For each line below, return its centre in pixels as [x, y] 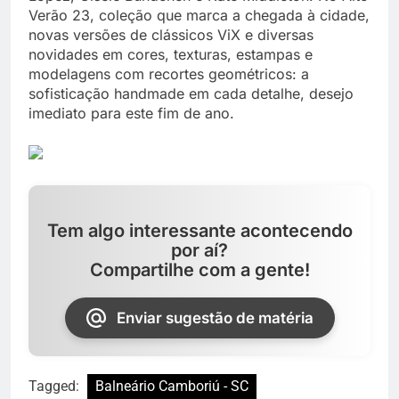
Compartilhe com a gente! [199, 269]
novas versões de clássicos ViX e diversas [171, 34]
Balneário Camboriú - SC [172, 386]
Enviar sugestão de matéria [215, 318]
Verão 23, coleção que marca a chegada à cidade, [199, 15]
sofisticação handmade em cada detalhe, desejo [191, 93]
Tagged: [56, 386]
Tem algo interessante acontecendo [199, 230]
